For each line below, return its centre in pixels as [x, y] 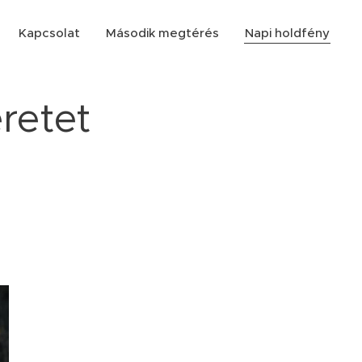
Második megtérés [162, 33]
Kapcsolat [49, 33]
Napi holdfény [287, 33]
